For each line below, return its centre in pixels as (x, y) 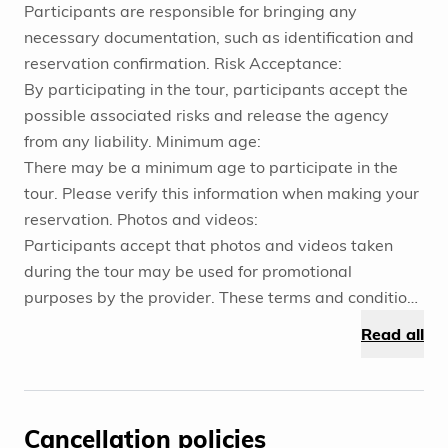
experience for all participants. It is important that (210, 349)
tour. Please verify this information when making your (221, 193)
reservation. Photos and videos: (141, 219)
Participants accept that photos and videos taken (208, 245)
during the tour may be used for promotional (188, 271)
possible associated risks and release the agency (206, 115)
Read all (392, 334)
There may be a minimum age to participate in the (211, 167)
